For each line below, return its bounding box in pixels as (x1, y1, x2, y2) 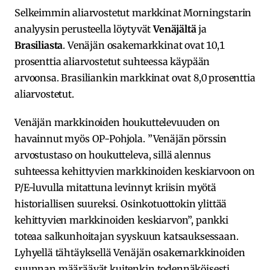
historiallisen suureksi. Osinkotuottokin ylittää (14, 198, 227, 210)
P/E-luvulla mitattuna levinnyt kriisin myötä (14, 181, 216, 194)
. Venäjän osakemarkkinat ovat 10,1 (63, 39, 225, 52)
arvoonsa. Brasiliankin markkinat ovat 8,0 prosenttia (14, 72, 256, 84)
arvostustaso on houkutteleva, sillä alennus (14, 149, 212, 162)
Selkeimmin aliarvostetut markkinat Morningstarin (14, 7, 252, 19)
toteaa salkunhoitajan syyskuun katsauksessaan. (14, 230, 239, 243)
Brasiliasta (14, 39, 63, 52)
